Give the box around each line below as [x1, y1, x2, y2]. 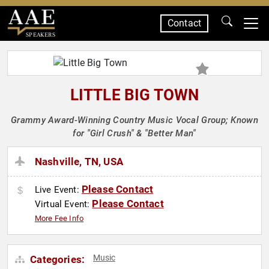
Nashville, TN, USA [35, 156, 123, 168]
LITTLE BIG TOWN [70, 86, 199, 104]
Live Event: [35, 184, 82, 196]
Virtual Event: [35, 199, 92, 210]
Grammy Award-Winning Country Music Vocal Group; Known [11, 115, 258, 125]
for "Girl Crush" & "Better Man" [73, 128, 196, 139]
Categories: [28, 253, 85, 266]
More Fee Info [35, 214, 84, 223]
